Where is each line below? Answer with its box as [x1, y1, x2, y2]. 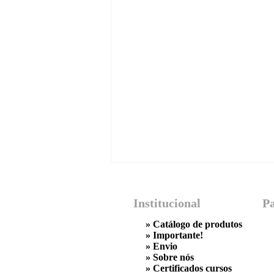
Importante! [153, 230, 203, 240]
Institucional [133, 196, 201, 210]
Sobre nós [153, 252, 194, 262]
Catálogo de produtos [153, 219, 242, 229]
